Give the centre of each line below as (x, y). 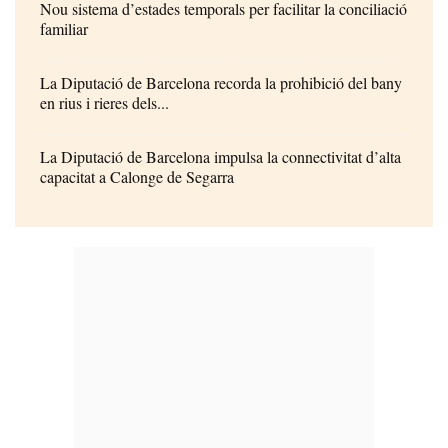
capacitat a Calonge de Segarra (137, 176)
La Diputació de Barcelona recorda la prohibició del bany (221, 82)
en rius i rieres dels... (104, 102)
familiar (64, 28)
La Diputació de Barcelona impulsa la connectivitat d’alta (220, 156)
